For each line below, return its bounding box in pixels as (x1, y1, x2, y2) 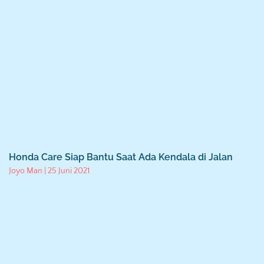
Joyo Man (9, 166, 44, 176)
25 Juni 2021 (46, 166, 90, 176)
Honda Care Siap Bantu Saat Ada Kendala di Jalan (9, 151, 233, 163)
